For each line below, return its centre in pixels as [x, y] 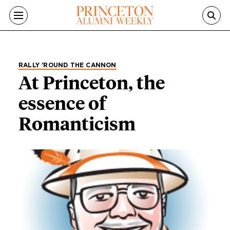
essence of [62, 103]
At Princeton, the [92, 83]
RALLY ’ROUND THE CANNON [68, 65]
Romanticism [77, 124]
